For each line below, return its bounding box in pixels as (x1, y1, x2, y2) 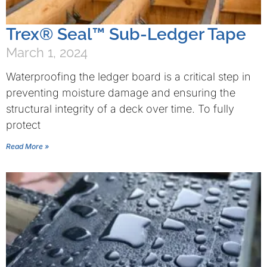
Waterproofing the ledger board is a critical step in (6, 70, 251, 83)
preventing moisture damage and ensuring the (6, 86, 235, 99)
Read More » (6, 142, 49, 151)
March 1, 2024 (6, 45, 88, 60)
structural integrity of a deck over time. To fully (6, 103, 234, 115)
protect (6, 119, 41, 131)
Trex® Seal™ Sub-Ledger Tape (6, 24, 246, 44)
